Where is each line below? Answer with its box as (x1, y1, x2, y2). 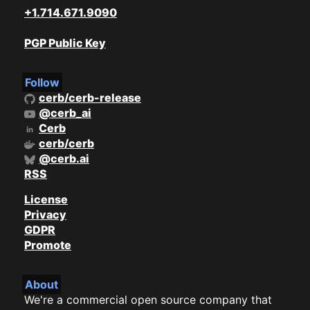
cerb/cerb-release (39, 91, 141, 105)
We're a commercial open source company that (24, 293, 272, 307)
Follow (24, 75, 60, 90)
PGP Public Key (24, 36, 106, 51)
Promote (24, 238, 71, 253)
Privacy (24, 208, 66, 222)
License (24, 192, 68, 207)
